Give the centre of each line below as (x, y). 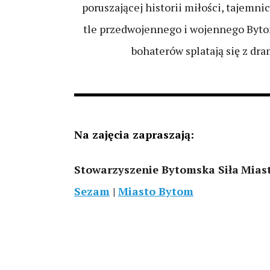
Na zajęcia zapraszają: (134, 134)
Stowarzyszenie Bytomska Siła (156, 169)
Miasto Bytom (156, 191)
